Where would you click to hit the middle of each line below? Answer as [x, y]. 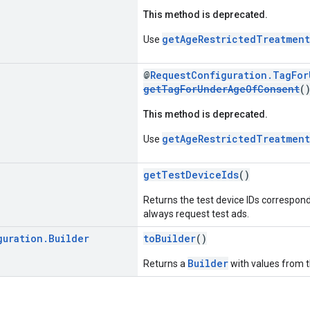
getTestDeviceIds [191, 174]
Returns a [165, 263]
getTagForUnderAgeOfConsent [221, 89]
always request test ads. [196, 213]
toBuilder [170, 238]
